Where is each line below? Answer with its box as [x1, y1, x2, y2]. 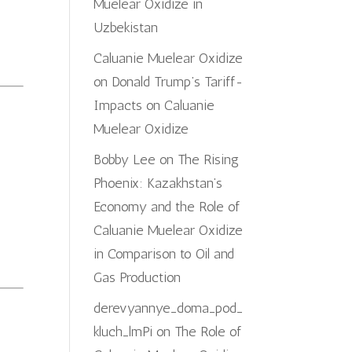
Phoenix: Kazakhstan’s [93, 174, 223, 192]
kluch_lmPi [93, 323, 153, 340]
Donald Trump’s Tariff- [112, 73, 244, 90]
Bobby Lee [93, 151, 156, 168]
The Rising [178, 151, 240, 168]
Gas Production [93, 269, 181, 286]
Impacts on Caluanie [93, 97, 215, 114]
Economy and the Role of [93, 198, 240, 215]
